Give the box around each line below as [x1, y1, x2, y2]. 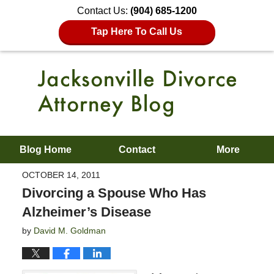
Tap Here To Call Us [91, 26, 183, 37]
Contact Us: [77, 6, 130, 16]
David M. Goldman [33, 225, 106, 235]
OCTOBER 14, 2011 [21, 169, 100, 180]
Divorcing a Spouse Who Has [21, 185, 206, 201]
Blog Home [20, 144, 72, 155]
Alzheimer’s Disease [21, 204, 151, 220]
